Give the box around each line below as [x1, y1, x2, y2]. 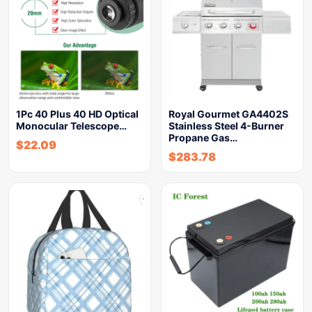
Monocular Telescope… [16, 120, 127, 132]
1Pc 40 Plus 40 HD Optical [16, 108, 139, 120]
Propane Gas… [169, 132, 237, 143]
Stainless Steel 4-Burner [169, 120, 284, 132]
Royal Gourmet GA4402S [169, 108, 288, 120]
